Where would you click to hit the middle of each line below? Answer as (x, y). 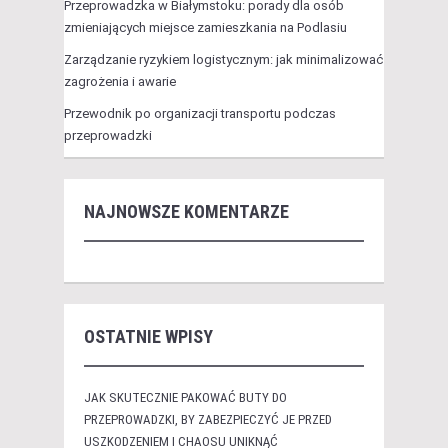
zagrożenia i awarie (120, 82)
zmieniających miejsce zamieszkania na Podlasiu (205, 28)
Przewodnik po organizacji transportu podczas (200, 114)
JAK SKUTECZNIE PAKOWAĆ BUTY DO (185, 398)
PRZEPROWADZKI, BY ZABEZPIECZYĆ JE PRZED (208, 420)
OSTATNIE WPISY (148, 337)
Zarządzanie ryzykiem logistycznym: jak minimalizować (223, 60)
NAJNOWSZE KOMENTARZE (186, 212)
